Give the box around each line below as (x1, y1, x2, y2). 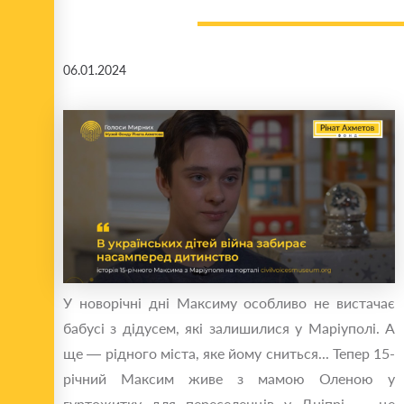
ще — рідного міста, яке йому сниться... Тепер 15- (63, 344, 395, 363)
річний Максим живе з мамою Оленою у (63, 370, 395, 388)
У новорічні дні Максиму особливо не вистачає (63, 294, 395, 312)
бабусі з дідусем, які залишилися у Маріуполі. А (63, 319, 395, 337)
